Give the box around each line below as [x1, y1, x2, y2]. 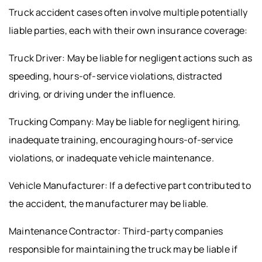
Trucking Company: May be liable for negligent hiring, [9, 115, 241, 128]
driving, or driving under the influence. [9, 87, 176, 101]
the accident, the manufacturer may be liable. [9, 196, 209, 210]
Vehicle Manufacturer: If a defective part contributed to [9, 178, 251, 192]
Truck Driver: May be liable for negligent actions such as [9, 51, 252, 64]
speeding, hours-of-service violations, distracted [9, 69, 222, 82]
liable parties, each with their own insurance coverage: [9, 23, 248, 37]
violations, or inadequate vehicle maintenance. [9, 151, 214, 164]
